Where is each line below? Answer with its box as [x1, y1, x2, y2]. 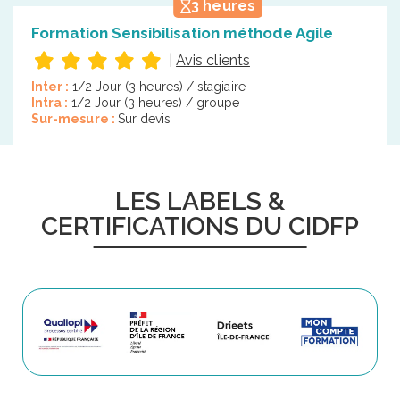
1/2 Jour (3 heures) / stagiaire [71, 79, 246, 95]
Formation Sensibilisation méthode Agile [31, 24, 333, 43]
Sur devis [117, 112, 171, 127]
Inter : [31, 79, 72, 95]
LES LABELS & [115, 187, 285, 217]
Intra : [31, 96, 71, 111]
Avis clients [176, 52, 250, 70]
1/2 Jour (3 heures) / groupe [71, 96, 240, 111]
